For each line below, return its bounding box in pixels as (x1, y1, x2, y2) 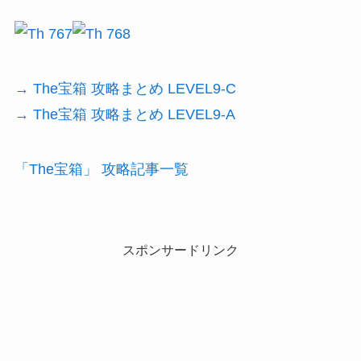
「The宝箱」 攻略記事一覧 (14, 161, 189, 178)
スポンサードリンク (122, 242, 239, 257)
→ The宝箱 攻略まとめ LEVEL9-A (14, 106, 235, 123)
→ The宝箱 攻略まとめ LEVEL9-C (14, 81, 236, 98)
